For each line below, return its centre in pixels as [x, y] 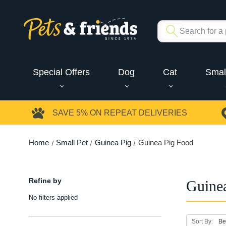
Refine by [45, 180]
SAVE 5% [70, 113]
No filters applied [53, 197]
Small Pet [72, 142]
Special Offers [61, 72]
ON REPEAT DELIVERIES [137, 113]
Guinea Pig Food [165, 142]
